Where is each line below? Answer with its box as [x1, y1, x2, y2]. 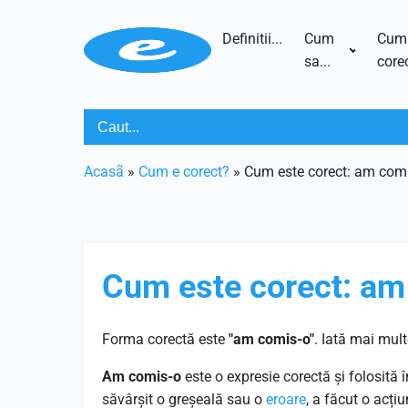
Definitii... [221, 30, 282, 47]
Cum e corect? [138, 163, 229, 180]
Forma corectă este [102, 331, 229, 348]
